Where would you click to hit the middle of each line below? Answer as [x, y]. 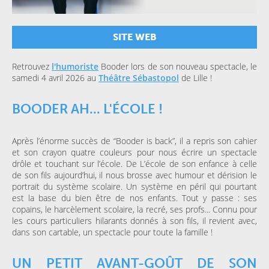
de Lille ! [195, 78]
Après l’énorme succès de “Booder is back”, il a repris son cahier [134, 141]
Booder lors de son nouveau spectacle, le [178, 67]
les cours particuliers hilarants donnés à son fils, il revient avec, [134, 221]
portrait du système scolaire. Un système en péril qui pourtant [134, 187]
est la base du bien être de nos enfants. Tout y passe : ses [134, 198]
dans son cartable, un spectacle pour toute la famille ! [112, 232]
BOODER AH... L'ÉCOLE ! [87, 109]
